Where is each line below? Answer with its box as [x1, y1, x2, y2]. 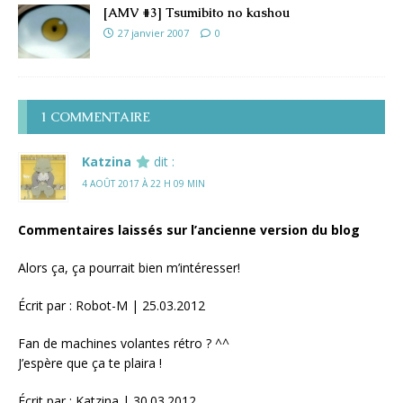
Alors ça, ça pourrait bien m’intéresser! [18, 258, 240, 276]
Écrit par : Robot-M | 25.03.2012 [18, 296, 205, 314]
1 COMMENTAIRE [40, 108, 150, 125]
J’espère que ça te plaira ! [18, 354, 162, 372]
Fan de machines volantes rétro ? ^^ [18, 334, 229, 352]
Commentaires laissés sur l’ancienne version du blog [18, 220, 360, 238]
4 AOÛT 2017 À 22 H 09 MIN [82, 176, 205, 190]
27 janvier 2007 [118, 25, 189, 40]
